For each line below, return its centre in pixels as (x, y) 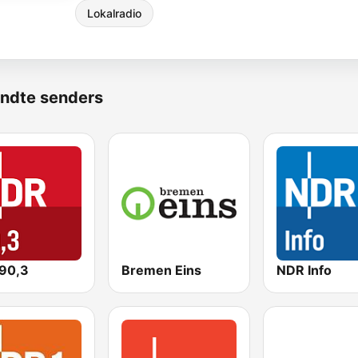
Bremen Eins (162, 270)
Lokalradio (114, 13)
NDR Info (304, 270)
